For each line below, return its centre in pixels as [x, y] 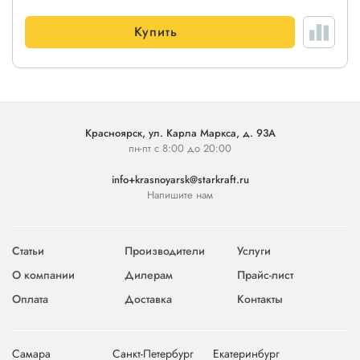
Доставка [149, 299]
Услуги [254, 251]
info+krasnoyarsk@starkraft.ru [180, 180]
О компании [43, 275]
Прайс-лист [266, 275]
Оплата [30, 299]
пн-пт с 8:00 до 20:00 [180, 148]
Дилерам [149, 275]
